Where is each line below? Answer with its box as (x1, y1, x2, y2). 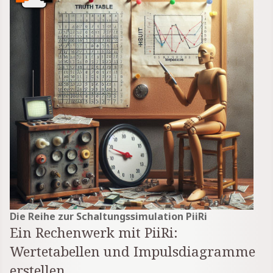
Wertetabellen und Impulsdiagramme (10, 242, 255, 261)
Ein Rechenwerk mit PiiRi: (10, 223, 178, 243)
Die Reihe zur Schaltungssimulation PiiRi (10, 210, 207, 224)
